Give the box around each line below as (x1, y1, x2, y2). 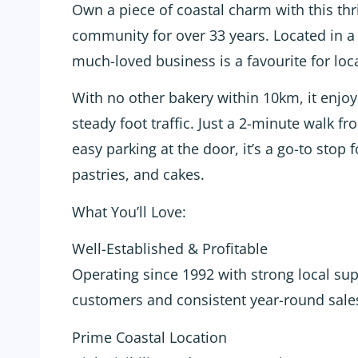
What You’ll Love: (72, 201, 186, 221)
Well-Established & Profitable (72, 239, 268, 259)
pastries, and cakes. (72, 165, 205, 185)
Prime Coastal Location (72, 327, 227, 347)
